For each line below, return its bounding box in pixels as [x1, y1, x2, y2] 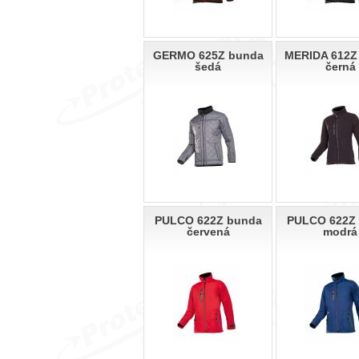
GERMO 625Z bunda [152, 49, 264, 63]
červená [186, 225, 230, 239]
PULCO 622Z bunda [154, 214, 262, 228]
